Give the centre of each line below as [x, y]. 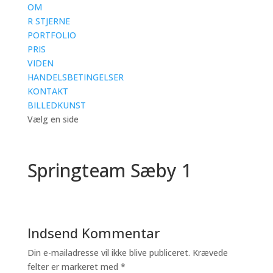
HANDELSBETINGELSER [75, 77]
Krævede [210, 253]
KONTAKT [48, 91]
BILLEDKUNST [56, 105]
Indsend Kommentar [93, 233]
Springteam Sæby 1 [109, 170]
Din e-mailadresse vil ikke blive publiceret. [108, 253]
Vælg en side [53, 119]
